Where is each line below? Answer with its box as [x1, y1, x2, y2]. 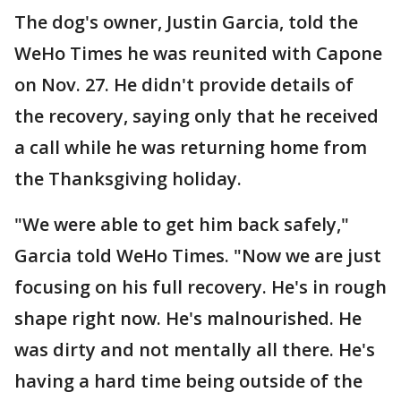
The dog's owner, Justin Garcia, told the [14, 10, 358, 34]
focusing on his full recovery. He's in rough [14, 275, 387, 299]
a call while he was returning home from [14, 135, 367, 159]
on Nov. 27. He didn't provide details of [14, 73, 354, 97]
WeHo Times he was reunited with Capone [14, 41, 382, 65]
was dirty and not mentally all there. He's [14, 337, 375, 362]
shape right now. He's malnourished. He [14, 306, 362, 330]
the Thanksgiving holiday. [14, 166, 242, 191]
